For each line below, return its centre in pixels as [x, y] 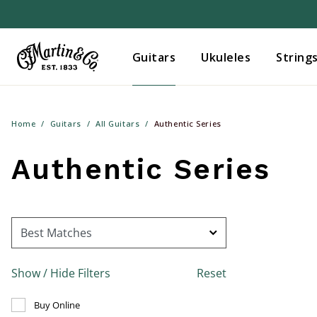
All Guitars [118, 123]
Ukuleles [226, 57]
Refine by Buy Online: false [144, 302]
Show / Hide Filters [61, 273]
